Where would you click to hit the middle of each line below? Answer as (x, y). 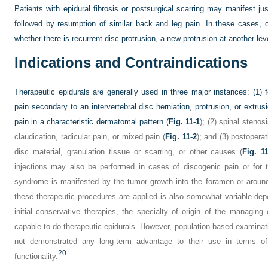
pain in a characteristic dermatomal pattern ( (92, 122)
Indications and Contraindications (131, 63)
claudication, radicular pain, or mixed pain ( (90, 137)
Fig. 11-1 (184, 122)
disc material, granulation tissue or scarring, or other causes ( (129, 152)
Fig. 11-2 (181, 137)
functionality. (36, 256)
